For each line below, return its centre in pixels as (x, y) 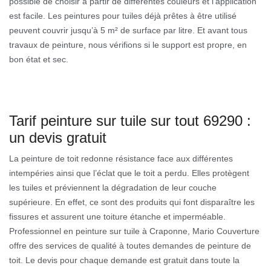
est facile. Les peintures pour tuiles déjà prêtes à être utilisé (123, 15)
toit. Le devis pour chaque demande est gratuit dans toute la (124, 260)
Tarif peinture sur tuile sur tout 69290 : (130, 120)
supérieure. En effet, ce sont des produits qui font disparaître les (132, 202)
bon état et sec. (39, 59)
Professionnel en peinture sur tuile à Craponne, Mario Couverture (134, 231)
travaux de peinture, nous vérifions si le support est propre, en (128, 44)
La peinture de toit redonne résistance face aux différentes (121, 158)
